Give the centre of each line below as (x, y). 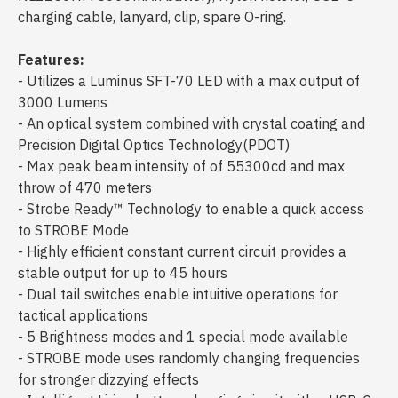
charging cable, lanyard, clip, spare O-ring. (154, 17)
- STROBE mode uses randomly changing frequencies (189, 358)
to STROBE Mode (73, 230)
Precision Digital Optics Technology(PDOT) (155, 145)
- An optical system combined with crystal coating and (191, 123)
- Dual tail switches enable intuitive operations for (178, 294)
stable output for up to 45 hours (128, 273)
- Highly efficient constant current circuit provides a (182, 251)
